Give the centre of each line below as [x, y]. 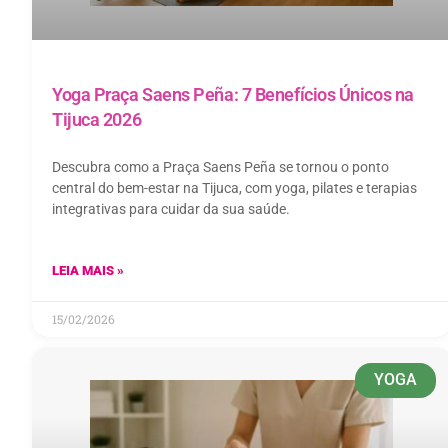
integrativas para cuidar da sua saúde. [171, 208]
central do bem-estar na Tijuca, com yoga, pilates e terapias [234, 187]
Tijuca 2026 [97, 119]
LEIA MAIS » [88, 270]
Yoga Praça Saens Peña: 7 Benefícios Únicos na [233, 94]
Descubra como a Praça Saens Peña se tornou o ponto [220, 166]
